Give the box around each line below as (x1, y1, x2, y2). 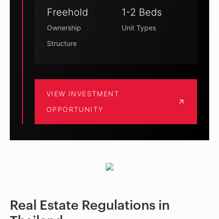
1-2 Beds (122, 6, 162, 18)
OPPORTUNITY (46, 105, 104, 113)
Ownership (47, 23, 81, 32)
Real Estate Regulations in (10, 198, 170, 212)
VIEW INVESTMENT (46, 89, 119, 98)
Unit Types (122, 23, 156, 32)
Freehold (47, 6, 88, 18)
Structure (47, 39, 77, 47)
